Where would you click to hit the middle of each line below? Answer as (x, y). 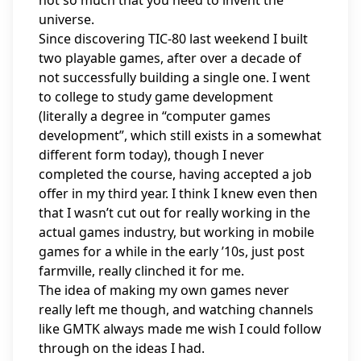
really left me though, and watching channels (176, 309)
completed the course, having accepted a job (175, 174)
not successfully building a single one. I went (174, 77)
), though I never (214, 155)
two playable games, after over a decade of (170, 58)
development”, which (104, 135)
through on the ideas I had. (122, 348)
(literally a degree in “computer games (155, 116)
